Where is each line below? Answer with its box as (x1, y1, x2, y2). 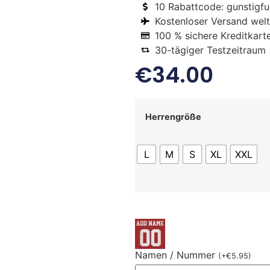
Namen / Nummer (135, 248, 218, 261)
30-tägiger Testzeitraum (154, 43, 266, 56)
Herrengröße (145, 111, 201, 122)
